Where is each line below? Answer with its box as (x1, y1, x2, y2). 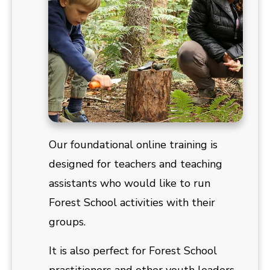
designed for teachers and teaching (49, 157, 222, 172)
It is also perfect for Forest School (49, 243, 217, 259)
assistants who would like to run (49, 176, 210, 191)
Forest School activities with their (49, 195, 215, 210)
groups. (49, 215, 89, 230)
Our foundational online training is (49, 137, 218, 152)
